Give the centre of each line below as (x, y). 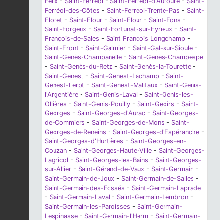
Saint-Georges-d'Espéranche (156, 132)
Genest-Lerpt (65, 85)
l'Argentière (61, 94)
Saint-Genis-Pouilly (102, 104)
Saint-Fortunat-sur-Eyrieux (133, 29)
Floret (54, 20)
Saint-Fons (165, 20)
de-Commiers (65, 122)
